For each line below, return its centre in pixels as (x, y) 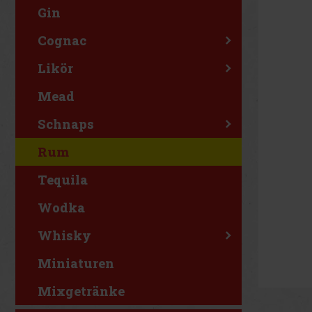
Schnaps (66, 124)
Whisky (64, 235)
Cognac (62, 40)
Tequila (63, 180)
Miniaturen (76, 263)
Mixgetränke (81, 291)
